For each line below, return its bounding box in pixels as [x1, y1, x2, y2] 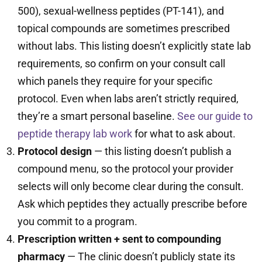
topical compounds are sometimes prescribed [18, 22, 230, 35]
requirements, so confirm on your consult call [18, 57, 225, 70]
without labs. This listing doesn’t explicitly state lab [18, 40, 251, 52]
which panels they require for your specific [18, 75, 212, 87]
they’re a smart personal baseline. [18, 110, 177, 122]
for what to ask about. [132, 127, 236, 140]
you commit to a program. [18, 215, 137, 227]
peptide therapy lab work [18, 127, 132, 140]
